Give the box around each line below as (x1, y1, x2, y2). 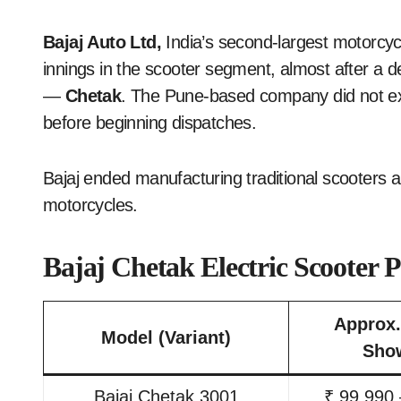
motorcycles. (43, 194, 138, 215)
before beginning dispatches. (43, 112, 257, 132)
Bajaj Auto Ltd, (43, 31, 161, 52)
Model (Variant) (101, 327, 231, 347)
